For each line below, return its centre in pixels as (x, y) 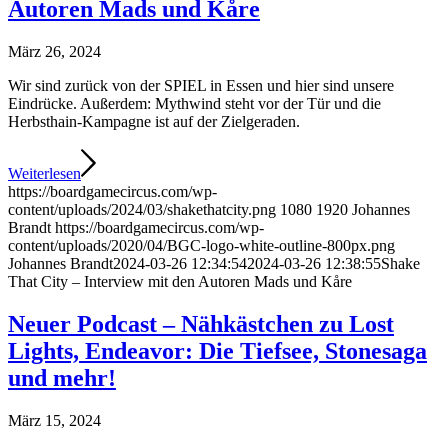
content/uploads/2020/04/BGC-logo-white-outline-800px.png (201, 246)
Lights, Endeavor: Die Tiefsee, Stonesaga (217, 351)
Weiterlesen (44, 174)
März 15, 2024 (54, 421)
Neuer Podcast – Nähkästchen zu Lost (201, 324)
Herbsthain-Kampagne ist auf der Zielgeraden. (154, 122)
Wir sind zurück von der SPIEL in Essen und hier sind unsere (201, 86)
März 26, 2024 (54, 52)
